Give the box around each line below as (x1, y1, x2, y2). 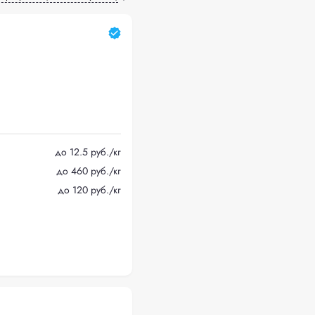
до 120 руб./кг (58, 182, 121, 197)
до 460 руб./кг (56, 163, 121, 178)
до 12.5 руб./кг (55, 144, 121, 159)
